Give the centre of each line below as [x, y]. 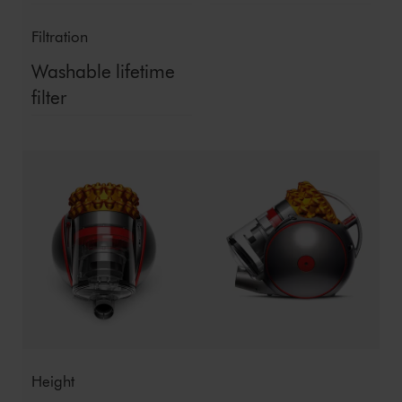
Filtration [59, 36]
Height [52, 381]
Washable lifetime [103, 71]
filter [48, 97]
